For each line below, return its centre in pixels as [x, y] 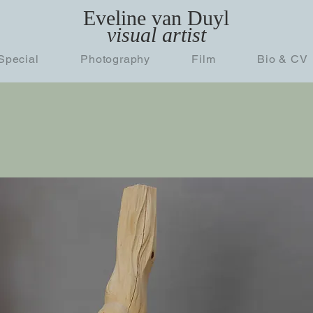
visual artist [156, 35]
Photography [115, 59]
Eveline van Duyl [156, 18]
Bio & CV [283, 59]
